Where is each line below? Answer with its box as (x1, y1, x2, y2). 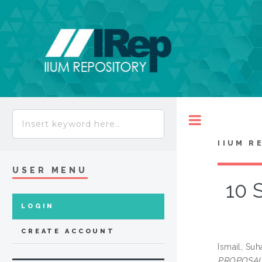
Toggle (213, 115, 237, 125)
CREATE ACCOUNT (21, 227, 115, 236)
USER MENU (12, 166, 88, 175)
